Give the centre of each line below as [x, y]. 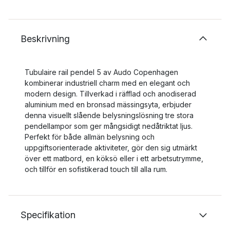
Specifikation [48, 215]
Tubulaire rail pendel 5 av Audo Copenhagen [101, 72]
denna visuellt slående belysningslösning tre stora [109, 115]
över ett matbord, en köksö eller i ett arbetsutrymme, [114, 158]
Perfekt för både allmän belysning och [90, 137]
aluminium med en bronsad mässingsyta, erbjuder [108, 104]
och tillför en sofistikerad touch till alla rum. [96, 169]
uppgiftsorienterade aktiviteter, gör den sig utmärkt [111, 148]
